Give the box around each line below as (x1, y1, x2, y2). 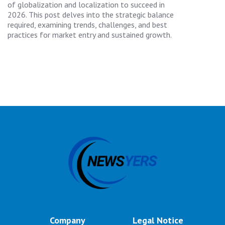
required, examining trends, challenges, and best (8, 19, 167, 30)
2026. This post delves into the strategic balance (8, 9, 174, 20)
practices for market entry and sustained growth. (8, 29, 172, 40)
